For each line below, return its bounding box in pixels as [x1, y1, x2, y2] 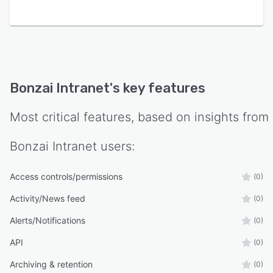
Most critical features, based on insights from [10, 110, 269, 125]
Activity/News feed [10, 193, 85, 204]
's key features [110, 80, 205, 97]
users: [97, 139, 135, 154]
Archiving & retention [10, 259, 93, 270]
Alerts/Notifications [10, 215, 85, 226]
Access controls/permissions [10, 171, 122, 182]
